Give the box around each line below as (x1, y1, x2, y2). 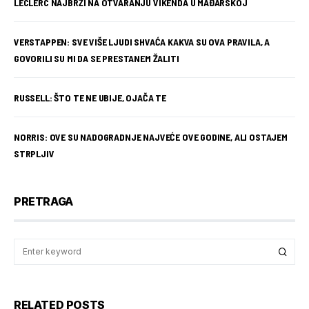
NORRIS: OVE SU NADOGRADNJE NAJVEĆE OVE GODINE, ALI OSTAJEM (14, 130, 288, 143)
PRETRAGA (14, 194, 73, 208)
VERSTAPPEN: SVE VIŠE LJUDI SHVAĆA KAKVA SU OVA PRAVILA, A (14, 35, 270, 48)
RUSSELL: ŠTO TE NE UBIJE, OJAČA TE (14, 91, 167, 103)
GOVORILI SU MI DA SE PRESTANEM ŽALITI (14, 52, 179, 64)
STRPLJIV (14, 147, 54, 159)
